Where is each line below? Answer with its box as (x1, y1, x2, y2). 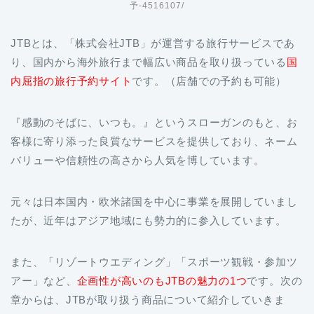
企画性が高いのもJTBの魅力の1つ (76, 275, 247, 287)
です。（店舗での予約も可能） (132, 75, 287, 87)
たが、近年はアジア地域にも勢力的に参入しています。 (11, 214, 287, 226)
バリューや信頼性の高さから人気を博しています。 (11, 154, 265, 166)
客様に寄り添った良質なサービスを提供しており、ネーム (11, 135, 298, 147)
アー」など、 (11, 275, 77, 287)
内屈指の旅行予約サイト (11, 75, 132, 87)
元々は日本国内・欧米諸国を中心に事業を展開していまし (11, 196, 298, 207)
